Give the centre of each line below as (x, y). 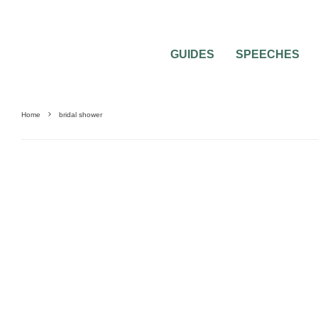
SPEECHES (268, 54)
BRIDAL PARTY (54, 202)
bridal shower (81, 115)
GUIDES (192, 54)
